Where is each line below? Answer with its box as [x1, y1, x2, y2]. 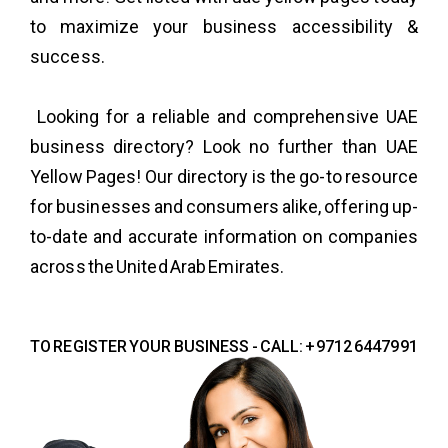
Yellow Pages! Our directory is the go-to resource [30, 165, 418, 187]
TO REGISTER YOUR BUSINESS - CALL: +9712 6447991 [30, 336, 418, 356]
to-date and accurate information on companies [30, 225, 418, 247]
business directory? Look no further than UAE [30, 135, 418, 157]
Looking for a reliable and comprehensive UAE [30, 105, 418, 127]
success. [30, 45, 105, 67]
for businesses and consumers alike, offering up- [30, 195, 418, 217]
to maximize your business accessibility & [30, 15, 418, 37]
